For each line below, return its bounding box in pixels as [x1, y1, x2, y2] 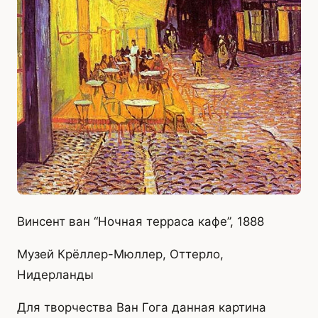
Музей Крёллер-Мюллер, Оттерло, [17, 247, 224, 262]
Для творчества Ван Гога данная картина [17, 300, 266, 315]
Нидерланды [17, 268, 94, 283]
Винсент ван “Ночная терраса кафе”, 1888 [17, 214, 264, 229]
